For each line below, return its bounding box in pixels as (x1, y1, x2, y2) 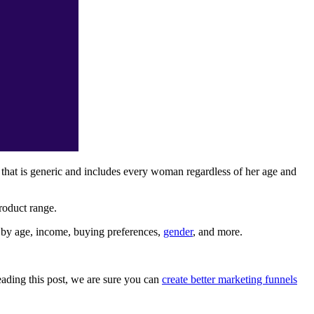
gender (163, 226, 193, 238)
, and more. (193, 226, 243, 238)
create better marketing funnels (162, 273, 297, 286)
